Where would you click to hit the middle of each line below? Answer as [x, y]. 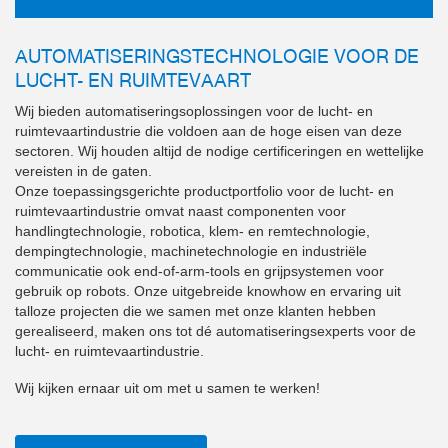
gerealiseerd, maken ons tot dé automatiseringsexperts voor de [215, 331]
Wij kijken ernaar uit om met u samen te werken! [167, 387]
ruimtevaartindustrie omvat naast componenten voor [180, 211]
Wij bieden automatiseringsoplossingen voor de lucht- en [194, 111]
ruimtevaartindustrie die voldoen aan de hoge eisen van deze [208, 131]
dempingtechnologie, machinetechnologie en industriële [191, 251]
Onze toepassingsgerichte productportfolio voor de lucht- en [204, 191]
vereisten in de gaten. [83, 171]
